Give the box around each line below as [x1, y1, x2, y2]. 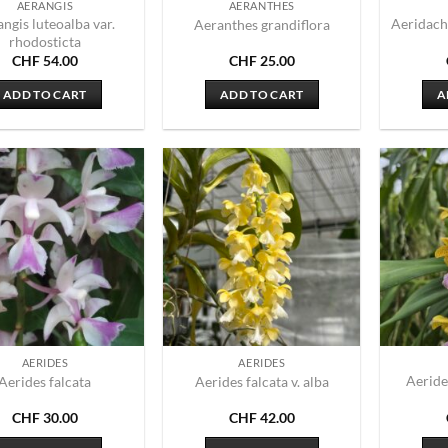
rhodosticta [8, 32, 81, 50]
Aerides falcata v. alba [194, 373, 329, 391]
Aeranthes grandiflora [193, 16, 330, 34]
